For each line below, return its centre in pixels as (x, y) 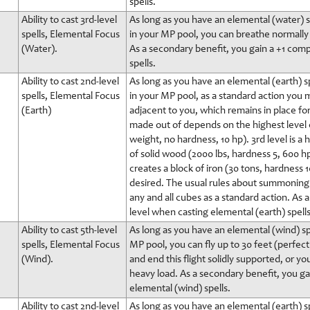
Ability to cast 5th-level (69, 231)
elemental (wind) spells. (180, 289)
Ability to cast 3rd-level (69, 20)
